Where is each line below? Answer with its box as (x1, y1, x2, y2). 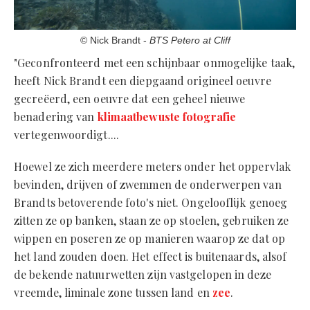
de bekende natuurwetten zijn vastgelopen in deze (14, 267, 271, 282)
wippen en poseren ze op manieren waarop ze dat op (14, 231, 285, 246)
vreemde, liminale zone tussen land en (14, 285, 212, 300)
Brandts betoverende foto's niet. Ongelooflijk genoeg (14, 195, 288, 210)
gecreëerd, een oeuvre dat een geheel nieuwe (14, 91, 246, 106)
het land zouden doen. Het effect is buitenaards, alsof (14, 249, 287, 264)
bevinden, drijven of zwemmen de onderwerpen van (14, 177, 282, 192)
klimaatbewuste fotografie (97, 109, 236, 124)
